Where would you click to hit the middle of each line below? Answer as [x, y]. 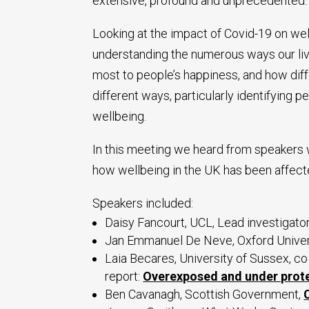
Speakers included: [143, 203]
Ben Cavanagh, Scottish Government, [205, 294]
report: [124, 276]
